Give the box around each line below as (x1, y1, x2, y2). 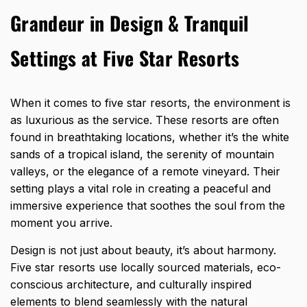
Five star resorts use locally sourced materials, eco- (10, 260, 281, 274)
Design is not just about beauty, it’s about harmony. (10, 243, 276, 257)
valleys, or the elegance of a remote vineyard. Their (10, 164, 280, 178)
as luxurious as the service (10, 112, 149, 127)
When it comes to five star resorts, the (10, 95, 210, 110)
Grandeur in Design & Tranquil (10, 8, 249, 37)
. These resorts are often (149, 112, 279, 127)
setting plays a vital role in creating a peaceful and (10, 181, 271, 195)
